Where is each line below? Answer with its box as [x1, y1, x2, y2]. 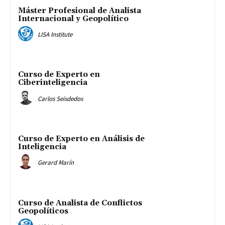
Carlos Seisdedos [38, 94, 83, 103]
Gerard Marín [38, 158, 74, 167]
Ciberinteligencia [18, 78, 87, 88]
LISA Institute [38, 30, 72, 39]
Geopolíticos [18, 206, 68, 216]
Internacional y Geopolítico [18, 14, 129, 24]
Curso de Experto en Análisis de [18, 134, 145, 144]
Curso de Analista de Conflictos [18, 198, 142, 208]
